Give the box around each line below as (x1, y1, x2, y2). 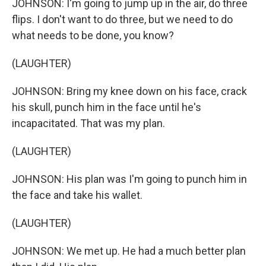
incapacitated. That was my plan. (12, 117, 165, 129)
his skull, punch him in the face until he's (12, 101, 201, 113)
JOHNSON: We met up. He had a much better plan (12, 245, 246, 257)
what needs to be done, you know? (12, 29, 174, 42)
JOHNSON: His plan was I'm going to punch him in (12, 173, 247, 185)
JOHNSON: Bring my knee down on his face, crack (12, 85, 247, 97)
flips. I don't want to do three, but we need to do (12, 13, 233, 26)
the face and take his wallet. (12, 189, 142, 201)
